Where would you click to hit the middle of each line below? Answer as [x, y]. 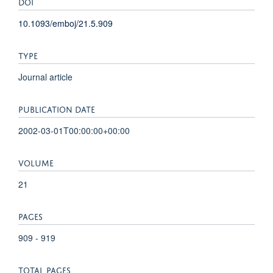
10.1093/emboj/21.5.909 [66, 23]
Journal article [45, 76]
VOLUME [36, 161]
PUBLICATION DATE [57, 108]
